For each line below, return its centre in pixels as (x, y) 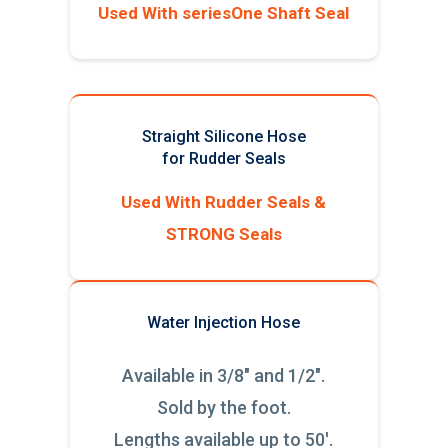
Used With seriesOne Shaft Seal (224, 13)
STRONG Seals (223, 234)
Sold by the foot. (223, 408)
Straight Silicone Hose (223, 137)
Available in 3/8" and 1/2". (224, 376)
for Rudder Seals (223, 159)
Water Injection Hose (224, 323)
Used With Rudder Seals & (224, 202)
